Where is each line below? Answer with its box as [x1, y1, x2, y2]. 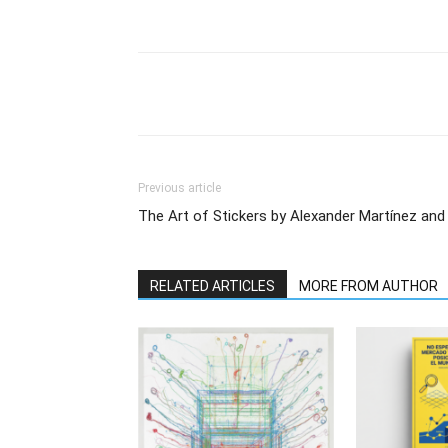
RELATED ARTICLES [150, 278, 275, 295]
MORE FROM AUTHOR [299, 278, 438, 295]
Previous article [138, 181, 221, 196]
